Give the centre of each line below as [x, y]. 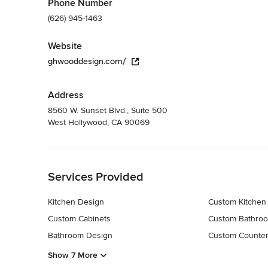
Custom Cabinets [79, 218]
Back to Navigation [83, 154]
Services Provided [96, 177]
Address [66, 95]
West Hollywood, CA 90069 [99, 122]
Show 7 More [73, 255]
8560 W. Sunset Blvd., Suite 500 [108, 110]
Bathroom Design [80, 235]
